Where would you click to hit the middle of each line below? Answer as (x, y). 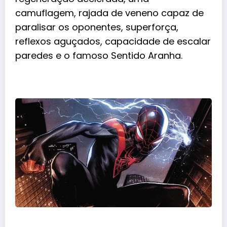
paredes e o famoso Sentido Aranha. (100, 56)
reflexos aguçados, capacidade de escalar (113, 42)
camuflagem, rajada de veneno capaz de (109, 13)
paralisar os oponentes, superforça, (97, 27)
